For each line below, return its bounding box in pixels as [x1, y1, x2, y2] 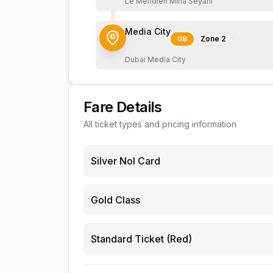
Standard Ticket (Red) [91, 233, 192, 245]
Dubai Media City [125, 55, 186, 64]
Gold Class [91, 194, 140, 206]
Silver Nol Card [91, 155, 160, 167]
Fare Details [83, 98, 162, 116]
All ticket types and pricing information [83, 119, 236, 129]
